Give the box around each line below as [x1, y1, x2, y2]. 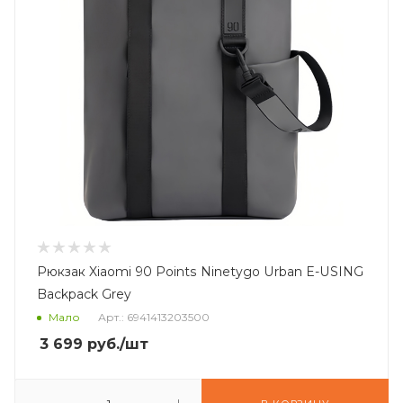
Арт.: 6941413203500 [98, 310, 210, 325]
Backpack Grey [37, 286, 131, 302]
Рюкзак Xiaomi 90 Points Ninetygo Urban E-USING [37, 264, 363, 280]
